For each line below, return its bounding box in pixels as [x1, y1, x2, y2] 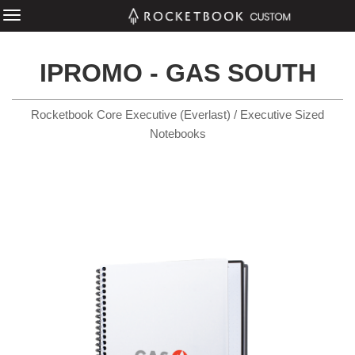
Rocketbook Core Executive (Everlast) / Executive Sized [31, 108, 324, 121]
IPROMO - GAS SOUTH [39, 59, 316, 87]
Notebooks [149, 127, 206, 140]
